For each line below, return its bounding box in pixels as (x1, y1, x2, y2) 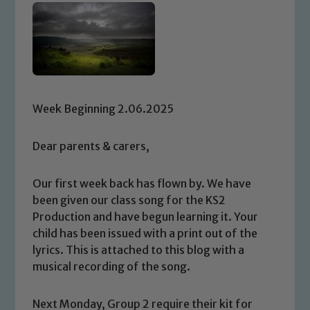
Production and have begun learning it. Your (33, 209, 259, 224)
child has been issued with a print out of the (33, 226, 258, 240)
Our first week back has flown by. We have (33, 176, 252, 190)
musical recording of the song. (33, 259, 191, 273)
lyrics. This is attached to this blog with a (33, 242, 245, 257)
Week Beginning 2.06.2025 (33, 101, 174, 116)
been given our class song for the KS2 (33, 192, 226, 207)
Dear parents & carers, (33, 138, 150, 153)
